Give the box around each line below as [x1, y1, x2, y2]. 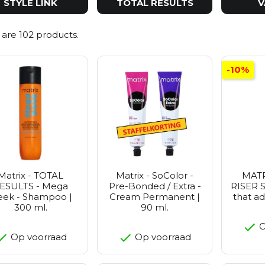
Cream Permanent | [109, 190, 200, 202]
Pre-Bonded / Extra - [108, 180, 201, 192]
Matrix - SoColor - [116, 169, 193, 181]
